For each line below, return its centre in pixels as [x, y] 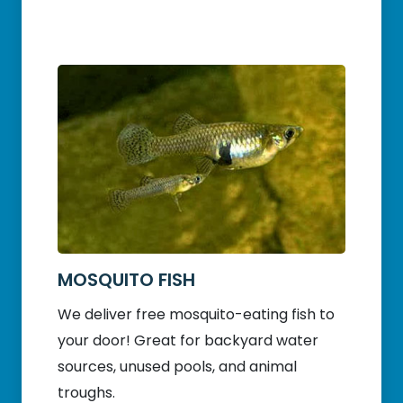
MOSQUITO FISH [126, 280]
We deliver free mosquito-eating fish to [196, 315]
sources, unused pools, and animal [177, 367]
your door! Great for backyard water [188, 341]
